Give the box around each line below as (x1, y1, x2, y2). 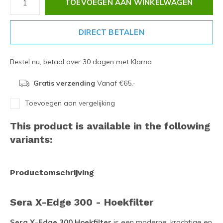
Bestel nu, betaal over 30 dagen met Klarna (10, 57, 152, 66)
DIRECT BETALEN (79, 27, 144, 37)
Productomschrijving (10, 168, 94, 177)
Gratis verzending (33, 79, 95, 88)
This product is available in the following (10, 120, 210, 132)
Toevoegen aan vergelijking (25, 99, 115, 108)
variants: (10, 133, 52, 145)
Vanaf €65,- (95, 79, 135, 88)
